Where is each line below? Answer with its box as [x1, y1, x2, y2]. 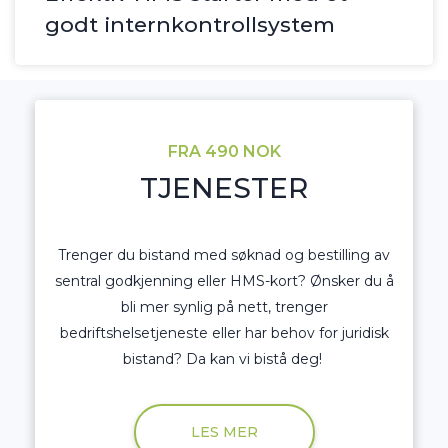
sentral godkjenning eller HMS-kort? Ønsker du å [54, 272, 394, 291]
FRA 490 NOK [167, 142, 281, 162]
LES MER [190, 422, 258, 441]
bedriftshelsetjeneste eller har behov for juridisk [59, 324, 389, 343]
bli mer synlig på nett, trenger [120, 298, 328, 317]
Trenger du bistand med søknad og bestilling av [58, 246, 390, 265]
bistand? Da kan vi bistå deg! [122, 350, 326, 369]
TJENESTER [140, 171, 308, 206]
